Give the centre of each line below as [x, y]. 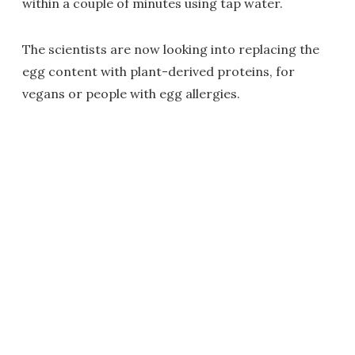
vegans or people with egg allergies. [131, 93]
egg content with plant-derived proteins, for [158, 71]
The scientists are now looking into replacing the [171, 49]
